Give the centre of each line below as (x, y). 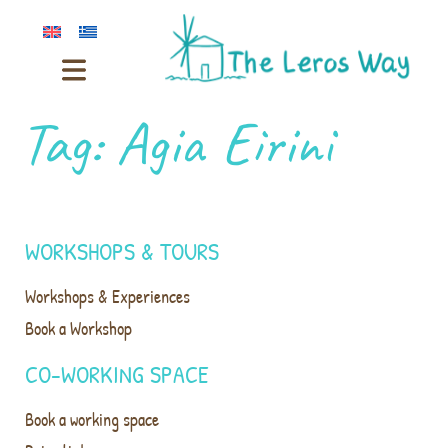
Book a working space (92, 419)
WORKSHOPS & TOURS (122, 250)
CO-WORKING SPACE (117, 373)
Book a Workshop (78, 328)
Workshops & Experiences (107, 296)
